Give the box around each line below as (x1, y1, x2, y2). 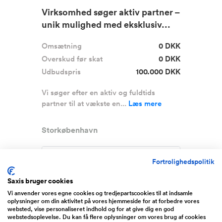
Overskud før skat (42, 54, 103, 64)
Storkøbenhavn (42, 125, 98, 135)
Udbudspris (42, 66, 81, 77)
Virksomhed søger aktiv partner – (42, 6, 180, 18)
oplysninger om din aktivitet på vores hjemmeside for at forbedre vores (7, 197, 199, 205)
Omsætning (42, 41, 82, 51)
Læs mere (128, 98, 162, 109)
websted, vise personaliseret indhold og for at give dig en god (7, 205, 174, 213)
